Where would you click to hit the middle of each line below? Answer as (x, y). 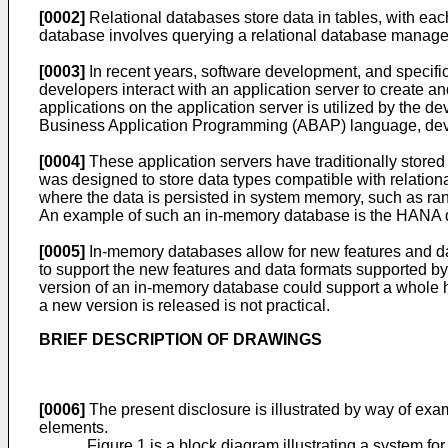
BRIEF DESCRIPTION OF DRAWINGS (180, 339)
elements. (73, 427)
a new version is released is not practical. (184, 305)
